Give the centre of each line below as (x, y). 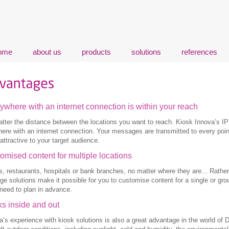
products (96, 52)
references (199, 52)
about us (47, 52)
